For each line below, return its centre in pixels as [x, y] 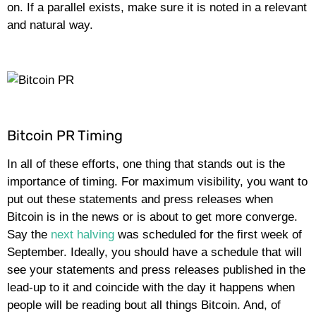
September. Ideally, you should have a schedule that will [154, 253]
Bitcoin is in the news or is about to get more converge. [152, 217]
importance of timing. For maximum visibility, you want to [157, 182]
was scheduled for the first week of [208, 235]
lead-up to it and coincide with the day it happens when [151, 288]
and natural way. [52, 25]
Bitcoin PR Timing [67, 136]
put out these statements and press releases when [140, 200]
